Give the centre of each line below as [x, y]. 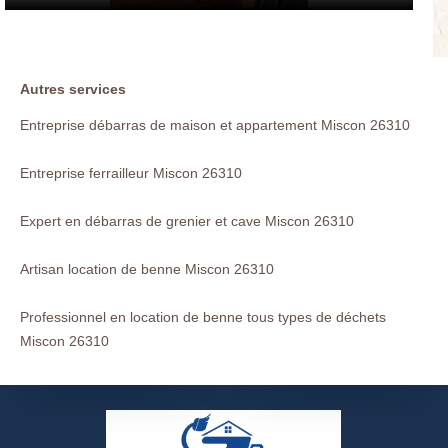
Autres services [73, 88]
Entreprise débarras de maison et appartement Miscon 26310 [215, 124]
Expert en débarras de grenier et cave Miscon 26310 [187, 220]
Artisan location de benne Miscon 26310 [147, 268]
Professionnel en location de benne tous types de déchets [203, 316]
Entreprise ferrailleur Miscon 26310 [131, 172]
